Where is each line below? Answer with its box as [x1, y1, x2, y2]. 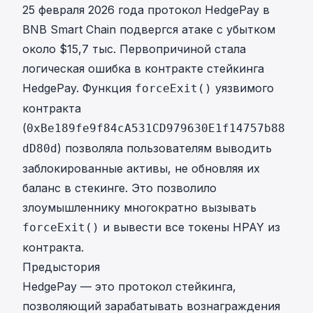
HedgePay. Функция [22, 81, 135, 96]
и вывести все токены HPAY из [99, 220, 280, 235]
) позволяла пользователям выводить [57, 141, 272, 156]
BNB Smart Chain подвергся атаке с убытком [22, 22, 275, 37]
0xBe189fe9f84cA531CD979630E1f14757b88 [27, 122, 285, 136]
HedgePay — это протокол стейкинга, [22, 279, 236, 294]
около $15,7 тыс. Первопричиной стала [22, 42, 246, 57]
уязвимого [212, 81, 274, 96]
